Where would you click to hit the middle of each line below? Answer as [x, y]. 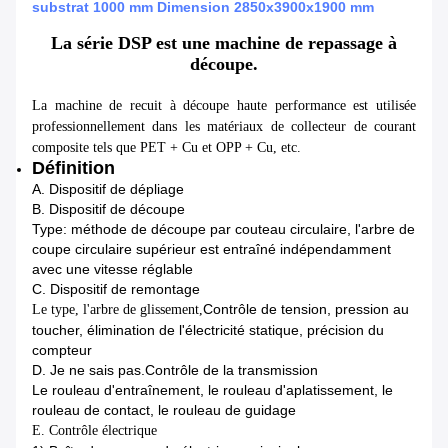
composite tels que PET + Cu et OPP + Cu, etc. [166, 148]
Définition [73, 168]
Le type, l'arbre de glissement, [117, 310]
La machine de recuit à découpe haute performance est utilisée [224, 106]
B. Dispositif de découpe [108, 209]
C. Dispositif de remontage [116, 289]
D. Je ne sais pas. [88, 370]
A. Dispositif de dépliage [108, 189]
